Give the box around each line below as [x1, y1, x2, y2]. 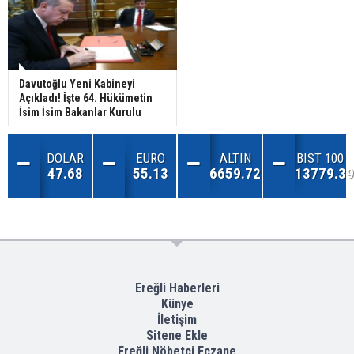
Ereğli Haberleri [134, 281, 220, 296]
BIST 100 [296, 150, 345, 167]
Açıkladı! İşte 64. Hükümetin [19, 92, 153, 105]
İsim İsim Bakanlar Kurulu [19, 106, 141, 119]
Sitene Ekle [146, 328, 208, 344]
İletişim [157, 312, 197, 328]
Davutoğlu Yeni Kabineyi [19, 77, 135, 91]
